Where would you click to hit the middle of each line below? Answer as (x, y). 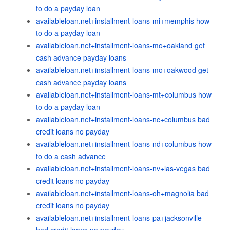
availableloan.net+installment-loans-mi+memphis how (123, 21)
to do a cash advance (71, 156)
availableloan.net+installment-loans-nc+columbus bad (123, 119)
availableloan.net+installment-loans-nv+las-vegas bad (123, 168)
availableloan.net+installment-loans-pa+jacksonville (119, 218)
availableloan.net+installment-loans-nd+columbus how (124, 144)
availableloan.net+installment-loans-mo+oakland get (120, 45)
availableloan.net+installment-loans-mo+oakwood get (122, 70)
